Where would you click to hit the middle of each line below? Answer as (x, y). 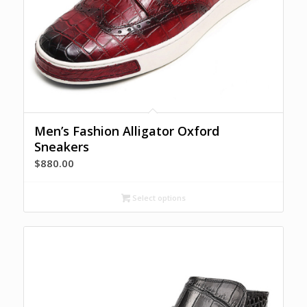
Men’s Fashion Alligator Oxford (126, 131)
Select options (158, 198)
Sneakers (61, 147)
